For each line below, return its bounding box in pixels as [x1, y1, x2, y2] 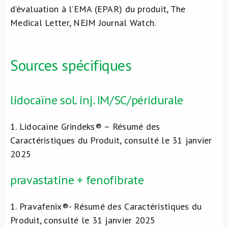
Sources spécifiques [10, 55, 132, 75]
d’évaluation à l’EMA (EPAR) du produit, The [10, 3, 186, 15]
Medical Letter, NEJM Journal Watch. [10, 17, 156, 28]
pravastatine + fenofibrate [10, 172, 144, 188]
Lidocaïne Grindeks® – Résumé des [16, 121, 160, 132]
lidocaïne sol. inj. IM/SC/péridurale [10, 92, 184, 108]
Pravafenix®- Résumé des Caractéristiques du [16, 201, 202, 212]
